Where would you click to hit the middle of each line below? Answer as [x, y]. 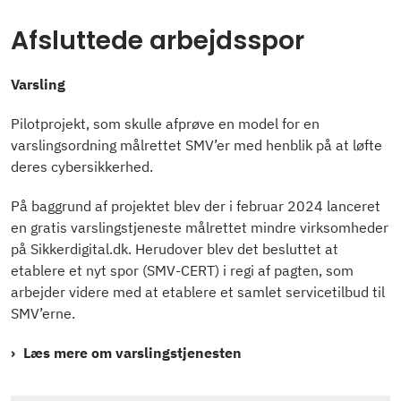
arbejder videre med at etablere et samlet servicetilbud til [198, 292]
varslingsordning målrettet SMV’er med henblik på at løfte [196, 145]
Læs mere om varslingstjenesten [132, 353]
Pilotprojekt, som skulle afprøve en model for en [165, 124]
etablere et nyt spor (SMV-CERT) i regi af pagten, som [182, 271]
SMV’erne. [43, 314]
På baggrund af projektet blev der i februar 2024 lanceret [196, 206]
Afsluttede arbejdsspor [158, 41]
